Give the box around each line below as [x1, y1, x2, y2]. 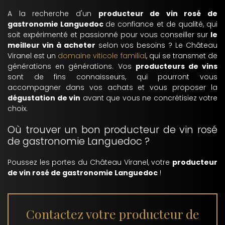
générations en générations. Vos [8, 61, 136, 71]
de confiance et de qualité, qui [105, 19, 218, 29]
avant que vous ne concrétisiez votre [80, 93, 217, 103]
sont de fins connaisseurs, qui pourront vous [8, 72, 217, 82]
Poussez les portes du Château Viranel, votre [8, 157, 172, 167]
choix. [8, 103, 28, 114]
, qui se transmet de [146, 51, 218, 61]
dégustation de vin [8, 93, 80, 103]
